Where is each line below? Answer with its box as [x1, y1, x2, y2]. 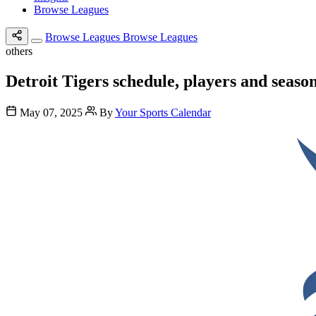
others [6, 45, 32, 57]
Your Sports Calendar [115, 106, 211, 119]
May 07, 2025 [17, 106, 85, 119]
